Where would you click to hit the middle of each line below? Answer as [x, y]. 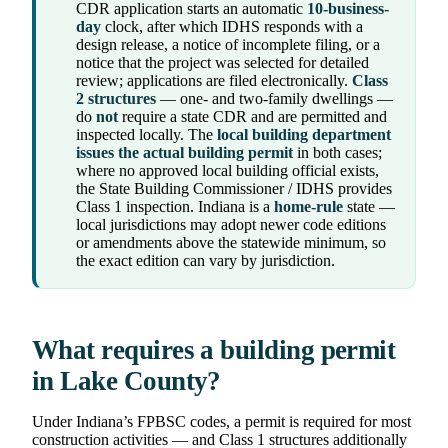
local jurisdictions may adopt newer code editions [231, 225]
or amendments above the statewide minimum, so [231, 243]
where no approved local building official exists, [227, 171]
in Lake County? [126, 381]
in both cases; [337, 153]
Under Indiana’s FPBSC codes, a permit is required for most [221, 422]
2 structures [116, 99]
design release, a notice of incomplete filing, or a [228, 45]
